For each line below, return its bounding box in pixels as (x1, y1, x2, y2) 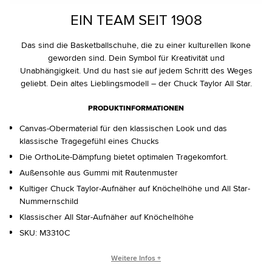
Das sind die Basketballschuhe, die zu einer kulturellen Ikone (21, 39, 251, 52)
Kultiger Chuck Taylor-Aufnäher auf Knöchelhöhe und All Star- (19, 182, 250, 195)
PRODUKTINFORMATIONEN (88, 103, 184, 114)
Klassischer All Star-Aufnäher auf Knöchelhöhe (19, 211, 194, 223)
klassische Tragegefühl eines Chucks (19, 135, 159, 148)
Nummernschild (19, 195, 78, 208)
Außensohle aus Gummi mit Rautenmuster (19, 166, 178, 179)
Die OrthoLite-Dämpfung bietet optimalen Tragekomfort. (19, 151, 228, 163)
